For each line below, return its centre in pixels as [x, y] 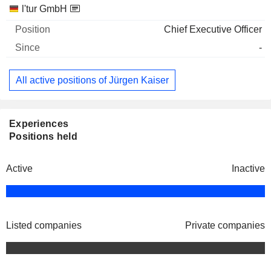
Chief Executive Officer [213, 29]
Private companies [225, 226]
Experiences [39, 124]
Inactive [248, 169]
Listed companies [44, 226]
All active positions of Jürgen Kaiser [92, 80]
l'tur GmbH [44, 9]
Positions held [43, 137]
